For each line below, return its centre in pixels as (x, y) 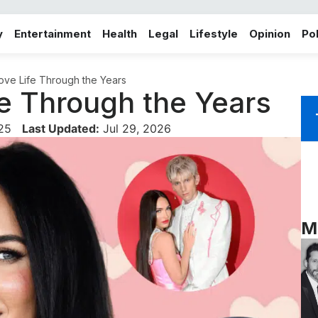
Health (120, 33)
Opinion (270, 33)
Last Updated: (61, 128)
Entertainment (53, 33)
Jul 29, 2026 (135, 128)
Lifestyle (214, 33)
